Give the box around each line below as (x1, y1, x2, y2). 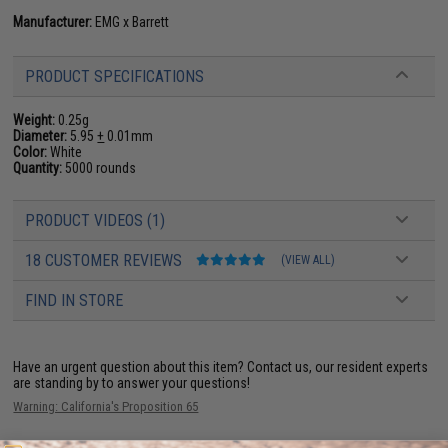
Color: (13, 143, 48, 160)
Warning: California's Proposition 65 (13, 398, 199, 414)
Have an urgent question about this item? (13, 358, 248, 375)
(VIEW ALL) (281, 252, 336, 267)
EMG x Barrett (92, 13, 170, 30)
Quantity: (13, 159, 63, 176)
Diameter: (13, 127, 68, 144)
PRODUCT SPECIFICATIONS (25, 66, 205, 86)
